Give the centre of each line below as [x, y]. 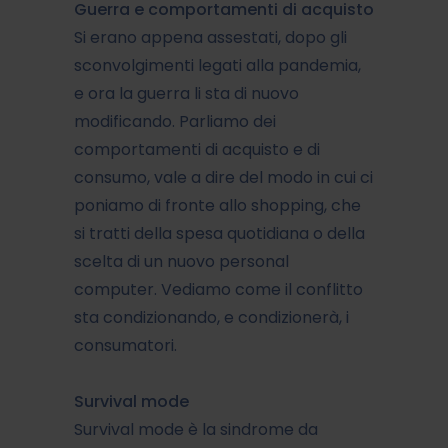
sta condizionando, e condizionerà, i [211, 317]
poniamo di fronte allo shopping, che [217, 205]
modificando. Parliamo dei [175, 121]
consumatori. [125, 345]
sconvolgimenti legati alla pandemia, [217, 65]
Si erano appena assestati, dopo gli [210, 37]
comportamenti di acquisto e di [197, 149]
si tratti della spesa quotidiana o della [219, 233]
